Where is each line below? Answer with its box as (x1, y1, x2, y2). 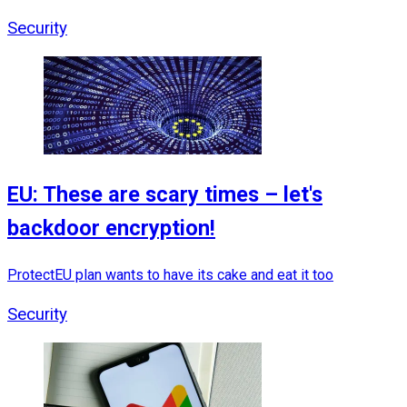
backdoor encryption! (7, 215, 215, 242)
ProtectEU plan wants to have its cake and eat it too (7, 265, 333, 283)
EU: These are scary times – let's (7, 182, 323, 208)
